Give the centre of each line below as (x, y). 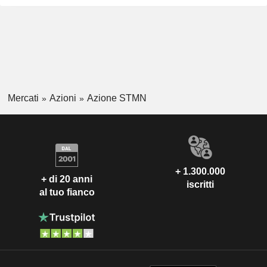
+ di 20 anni (67, 179)
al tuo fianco (67, 192)
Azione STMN (117, 98)
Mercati (23, 98)
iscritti (200, 185)
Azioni (63, 98)
